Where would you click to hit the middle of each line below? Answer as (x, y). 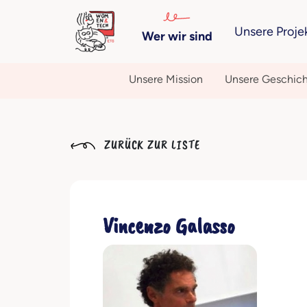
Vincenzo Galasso (169, 226)
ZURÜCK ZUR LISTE (151, 145)
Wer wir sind (177, 36)
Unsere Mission (165, 79)
